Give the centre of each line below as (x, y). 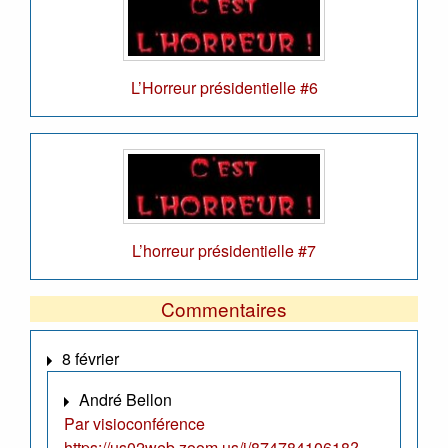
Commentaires (224, 309)
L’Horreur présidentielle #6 (224, 87)
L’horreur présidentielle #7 (224, 251)
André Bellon (125, 400)
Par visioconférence (134, 424)
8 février (90, 359)
